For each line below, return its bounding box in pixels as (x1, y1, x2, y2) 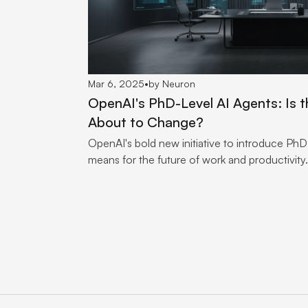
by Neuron (148, 78, 195, 90)
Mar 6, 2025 (88, 78, 144, 90)
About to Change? (88, 113, 203, 131)
